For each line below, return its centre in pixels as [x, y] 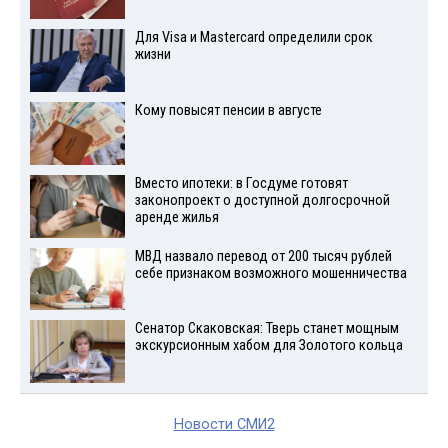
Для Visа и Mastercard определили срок [253, 38]
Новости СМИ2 [224, 425]
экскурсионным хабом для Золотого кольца [268, 346]
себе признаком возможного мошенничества [270, 273]
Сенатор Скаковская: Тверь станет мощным [266, 329]
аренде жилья [176, 217]
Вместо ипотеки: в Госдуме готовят [241, 183]
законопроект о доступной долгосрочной [262, 200]
